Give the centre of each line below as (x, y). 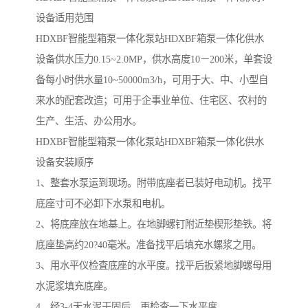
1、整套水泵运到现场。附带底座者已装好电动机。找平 (154, 183)
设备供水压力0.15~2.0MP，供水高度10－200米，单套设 (154, 59)
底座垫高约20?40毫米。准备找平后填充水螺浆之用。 (148, 245)
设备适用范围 (65, 18)
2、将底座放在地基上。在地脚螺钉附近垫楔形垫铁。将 (154, 224)
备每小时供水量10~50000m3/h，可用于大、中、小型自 (152, 80)
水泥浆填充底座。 (74, 286)
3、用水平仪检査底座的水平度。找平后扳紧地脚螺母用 (154, 266)
